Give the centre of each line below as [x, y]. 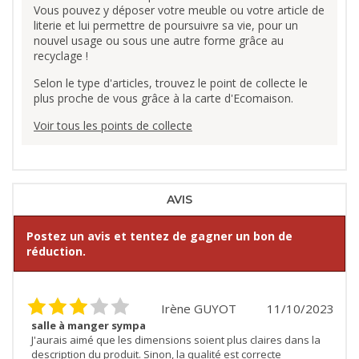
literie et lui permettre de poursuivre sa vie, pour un [166, 26]
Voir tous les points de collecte [113, 126]
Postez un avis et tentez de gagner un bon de [159, 236]
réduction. [56, 252]
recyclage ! [61, 56]
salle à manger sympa [89, 326]
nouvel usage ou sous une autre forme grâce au [159, 41]
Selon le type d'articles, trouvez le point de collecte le [171, 83]
